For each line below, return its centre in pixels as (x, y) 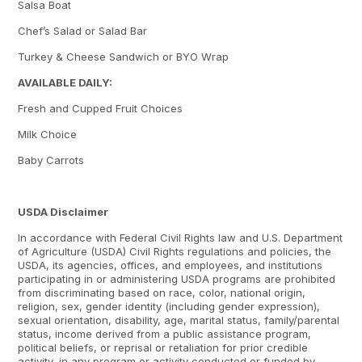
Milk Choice (48, 134)
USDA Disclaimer (63, 212)
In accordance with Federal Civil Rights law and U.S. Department (181, 238)
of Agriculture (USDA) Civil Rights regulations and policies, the (175, 251)
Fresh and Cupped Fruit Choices (101, 108)
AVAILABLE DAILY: (65, 82)
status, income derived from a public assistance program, (165, 334)
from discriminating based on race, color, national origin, (162, 293)
